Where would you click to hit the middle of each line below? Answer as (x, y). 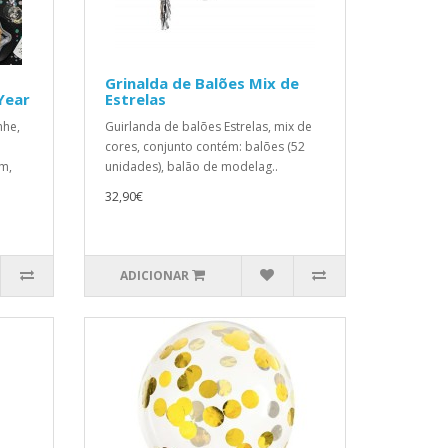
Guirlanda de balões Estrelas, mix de (208, 126)
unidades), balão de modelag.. (191, 166)
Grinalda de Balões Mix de (201, 83)
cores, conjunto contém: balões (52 (204, 146)
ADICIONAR (155, 275)
